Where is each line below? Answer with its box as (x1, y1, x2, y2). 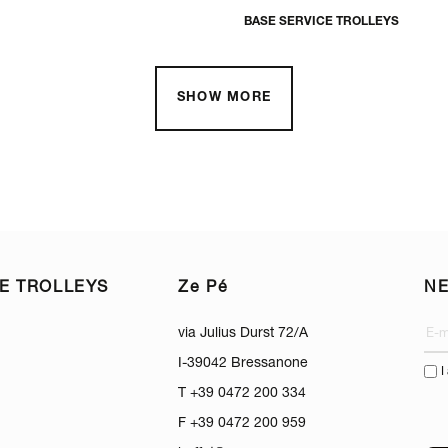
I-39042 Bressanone (178, 357, 309, 372)
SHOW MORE (176, 92, 272, 105)
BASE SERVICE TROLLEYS (244, 16, 400, 28)
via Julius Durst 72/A (178, 327, 309, 342)
